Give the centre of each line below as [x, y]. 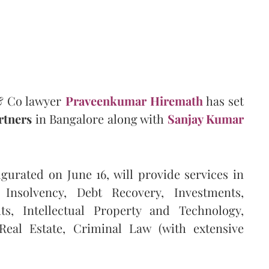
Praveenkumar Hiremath [134, 100]
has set [223, 100]
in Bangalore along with [100, 118]
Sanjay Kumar [206, 118]
